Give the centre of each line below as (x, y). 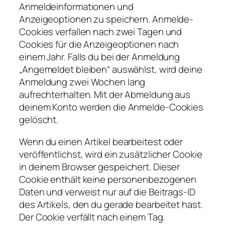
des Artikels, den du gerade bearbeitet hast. (111, 204)
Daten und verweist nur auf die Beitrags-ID (107, 192)
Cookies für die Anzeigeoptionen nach (99, 44)
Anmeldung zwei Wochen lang (82, 82)
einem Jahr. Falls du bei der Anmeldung (100, 57)
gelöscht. (39, 120)
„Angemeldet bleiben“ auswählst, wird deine (111, 70)
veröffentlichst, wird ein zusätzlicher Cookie (111, 154)
